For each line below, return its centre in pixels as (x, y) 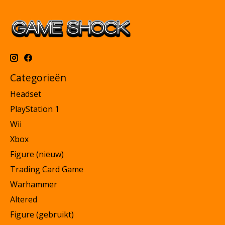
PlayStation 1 (35, 109)
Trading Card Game (47, 169)
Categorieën (38, 77)
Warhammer (34, 184)
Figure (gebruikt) (42, 214)
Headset (26, 94)
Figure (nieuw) (37, 154)
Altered (24, 199)
